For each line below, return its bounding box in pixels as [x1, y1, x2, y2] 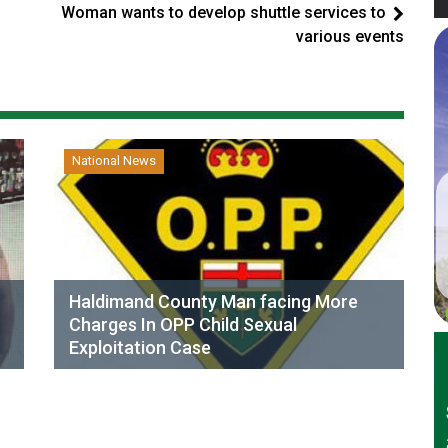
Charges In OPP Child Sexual [69, 314, 297, 335]
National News [72, 153, 156, 168]
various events [296, 27, 404, 46]
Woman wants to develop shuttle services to [61, 3, 386, 22]
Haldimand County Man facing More [69, 291, 358, 312]
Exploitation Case [69, 337, 211, 358]
